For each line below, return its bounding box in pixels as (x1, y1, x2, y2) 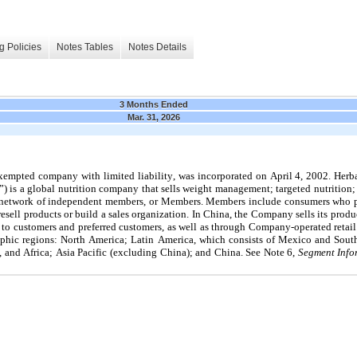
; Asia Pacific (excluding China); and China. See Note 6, (49, 245, 296, 258)
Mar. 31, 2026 (127, 112, 180, 122)
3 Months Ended (120, 99, 188, 109)
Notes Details (128, 41, 186, 53)
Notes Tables (57, 41, 113, 53)
